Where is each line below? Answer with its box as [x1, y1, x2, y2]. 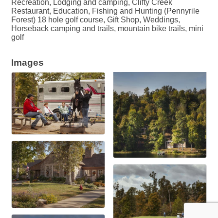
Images [11, 57, 44, 68]
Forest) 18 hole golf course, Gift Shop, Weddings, [11, 16, 180, 24]
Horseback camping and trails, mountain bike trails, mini [11, 24, 203, 33]
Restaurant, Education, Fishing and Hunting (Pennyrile [11, 7, 200, 16]
